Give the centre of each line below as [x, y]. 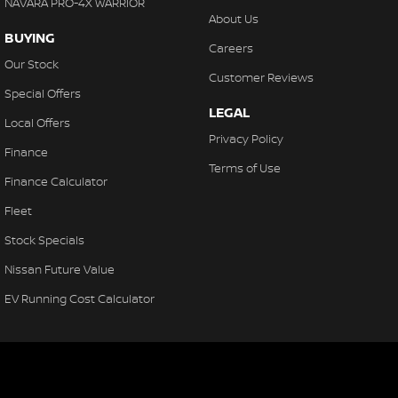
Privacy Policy [246, 139]
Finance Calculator [56, 182]
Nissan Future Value [60, 270]
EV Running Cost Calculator [80, 299]
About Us [233, 19]
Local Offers [37, 123]
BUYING [30, 38]
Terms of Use [244, 168]
